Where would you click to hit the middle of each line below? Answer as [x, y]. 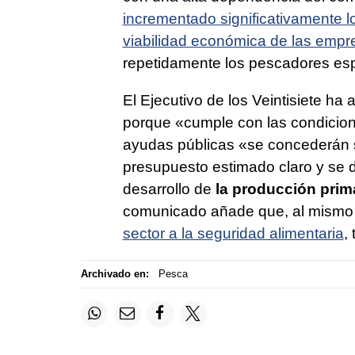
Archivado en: [115, 274]
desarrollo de [169, 189]
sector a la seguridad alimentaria [233, 233]
